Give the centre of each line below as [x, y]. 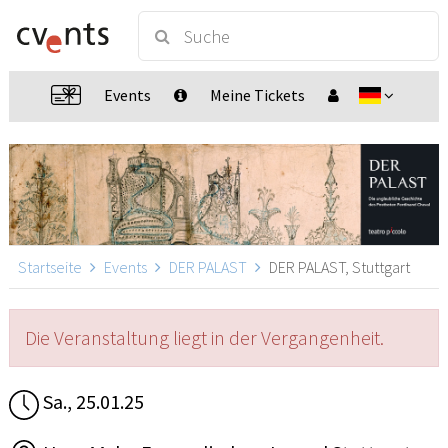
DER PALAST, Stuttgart [338, 267]
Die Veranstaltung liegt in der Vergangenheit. [204, 338]
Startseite [50, 267]
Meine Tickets [258, 95]
